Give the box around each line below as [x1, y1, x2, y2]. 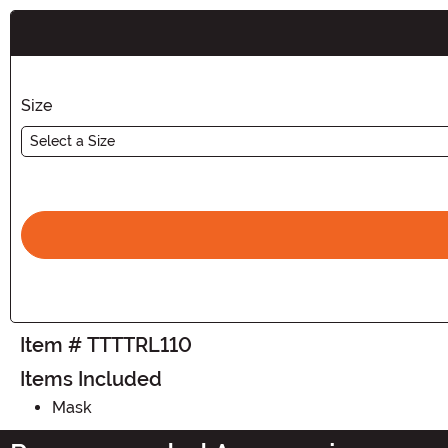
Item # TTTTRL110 [20, 332, 192, 357]
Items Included [20, 366, 162, 391]
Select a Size [30, 132, 115, 149]
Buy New [20, 33, 90, 53]
